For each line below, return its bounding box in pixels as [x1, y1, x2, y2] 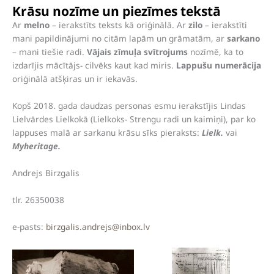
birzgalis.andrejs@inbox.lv [46, 220, 150, 232]
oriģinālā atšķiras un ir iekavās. [12, 73, 138, 85]
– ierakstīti [202, 19, 247, 31]
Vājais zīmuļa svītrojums [87, 46, 188, 58]
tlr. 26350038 [12, 193, 64, 206]
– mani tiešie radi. [12, 46, 87, 58]
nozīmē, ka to [188, 46, 243, 58]
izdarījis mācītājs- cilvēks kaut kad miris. [12, 59, 176, 72]
